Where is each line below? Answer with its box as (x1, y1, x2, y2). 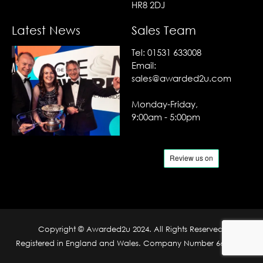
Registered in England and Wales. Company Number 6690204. (16, 238, 247, 248)
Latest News (12, 22, 80, 37)
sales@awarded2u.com (131, 72, 231, 83)
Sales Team (131, 22, 196, 37)
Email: (131, 59, 156, 70)
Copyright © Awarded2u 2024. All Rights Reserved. (38, 224, 225, 234)
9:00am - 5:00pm (131, 112, 200, 123)
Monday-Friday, (131, 99, 198, 110)
